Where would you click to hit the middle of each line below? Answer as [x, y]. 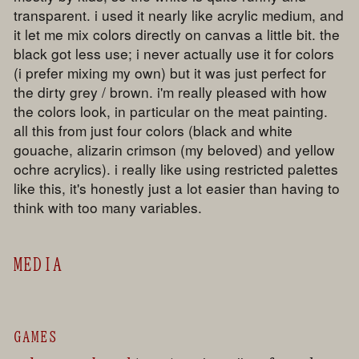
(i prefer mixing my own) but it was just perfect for [170, 73]
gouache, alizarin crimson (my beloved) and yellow [175, 150]
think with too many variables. [108, 208]
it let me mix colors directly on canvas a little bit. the [177, 34]
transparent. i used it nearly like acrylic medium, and [179, 15]
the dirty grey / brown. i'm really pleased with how [171, 92]
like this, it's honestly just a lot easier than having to [177, 188]
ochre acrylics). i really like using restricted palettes [176, 169]
